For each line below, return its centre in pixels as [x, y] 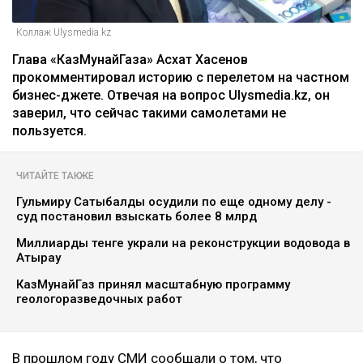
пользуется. [49, 131]
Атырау [38, 258]
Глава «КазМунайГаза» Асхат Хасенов [130, 60]
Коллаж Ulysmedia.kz [64, 33]
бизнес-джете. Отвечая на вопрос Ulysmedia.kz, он [171, 96]
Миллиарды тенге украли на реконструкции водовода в [183, 243]
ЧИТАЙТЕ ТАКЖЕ [55, 176]
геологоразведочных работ [99, 299]
